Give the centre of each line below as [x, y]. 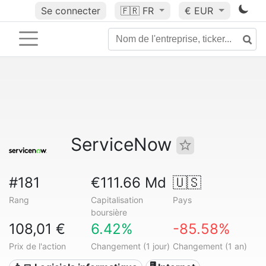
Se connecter [70, 11]
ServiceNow [123, 144]
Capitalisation [117, 200]
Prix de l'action [37, 246]
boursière [109, 212]
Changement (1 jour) [130, 246]
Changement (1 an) [210, 246]
